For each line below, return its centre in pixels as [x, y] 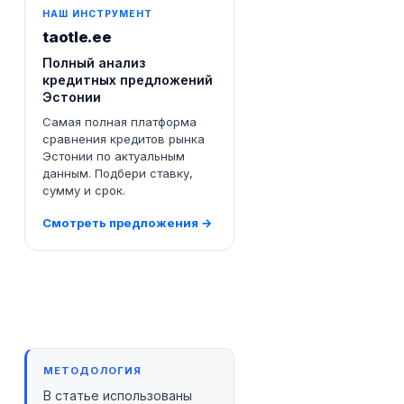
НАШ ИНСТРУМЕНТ [97, 14]
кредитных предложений [128, 79]
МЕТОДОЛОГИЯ [92, 370]
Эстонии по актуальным [114, 156]
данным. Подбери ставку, [118, 173]
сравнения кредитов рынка [124, 138]
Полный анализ [94, 62]
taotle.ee [77, 37]
